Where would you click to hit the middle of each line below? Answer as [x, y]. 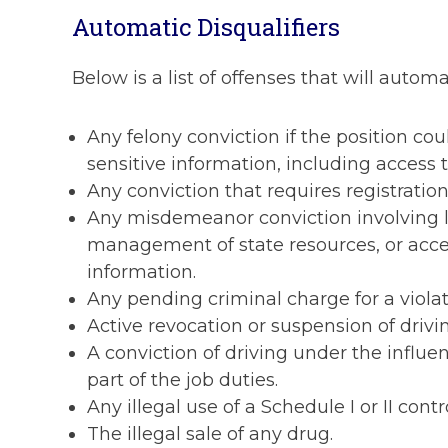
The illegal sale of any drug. [210, 434]
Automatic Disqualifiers [206, 27]
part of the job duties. [182, 380]
